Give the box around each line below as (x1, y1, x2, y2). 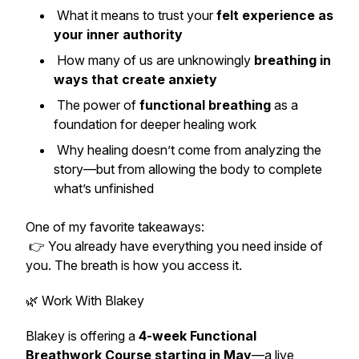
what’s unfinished (54, 180, 157, 196)
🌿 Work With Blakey (26, 292, 144, 309)
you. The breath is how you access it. (26, 257, 242, 273)
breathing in (254, 52, 331, 68)
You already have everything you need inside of (48, 238, 323, 254)
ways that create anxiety (54, 71, 217, 87)
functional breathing (139, 97, 271, 113)
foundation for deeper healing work (54, 116, 260, 132)
